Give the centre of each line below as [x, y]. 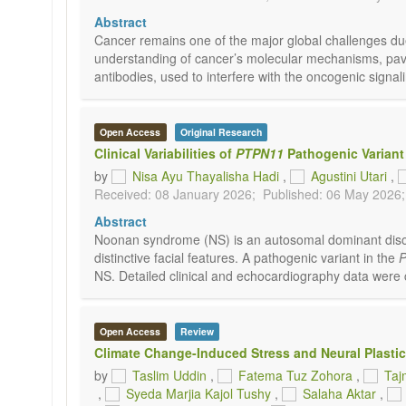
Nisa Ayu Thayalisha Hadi [206, 176]
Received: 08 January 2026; [175, 194]
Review [197, 331]
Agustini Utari [349, 176]
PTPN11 [260, 153]
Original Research [221, 132]
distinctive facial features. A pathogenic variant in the [246, 257]
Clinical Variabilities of [165, 153]
